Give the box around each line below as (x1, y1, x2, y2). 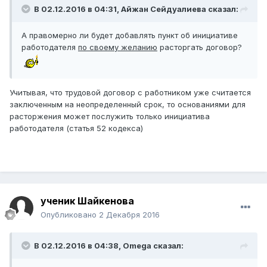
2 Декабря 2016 (99, 210, 160, 220)
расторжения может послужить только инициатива (10, 111, 210, 122)
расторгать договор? (157, 42, 244, 52)
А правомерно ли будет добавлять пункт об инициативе (21, 30, 238, 41)
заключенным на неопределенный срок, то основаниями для (10, 100, 246, 110)
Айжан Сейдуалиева (121, 4, 206, 14)
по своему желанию (78, 42, 157, 52)
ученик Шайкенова (41, 195, 134, 207)
